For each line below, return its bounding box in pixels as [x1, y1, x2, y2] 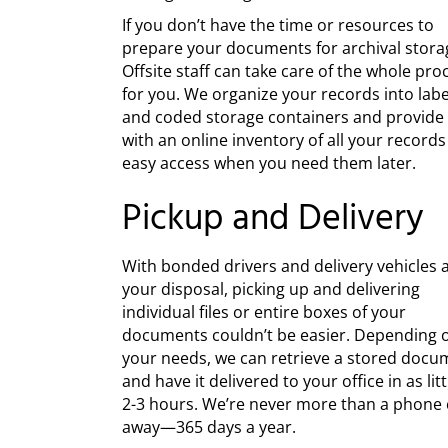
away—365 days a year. [122, 416, 296, 438]
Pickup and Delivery [122, 191, 424, 249]
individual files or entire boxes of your [122, 301, 406, 323]
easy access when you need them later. [122, 152, 416, 174]
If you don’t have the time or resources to [122, 14, 434, 36]
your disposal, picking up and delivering [122, 278, 420, 300]
